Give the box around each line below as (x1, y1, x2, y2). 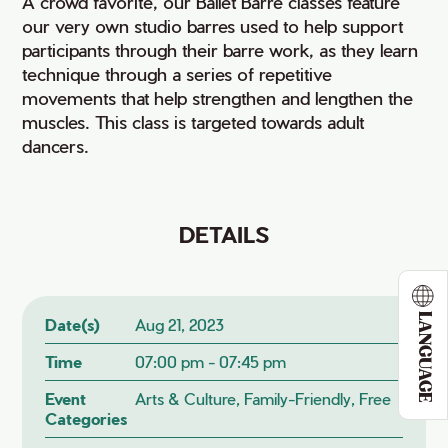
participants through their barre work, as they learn (22, 39, 419, 61)
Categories (45, 409, 128, 429)
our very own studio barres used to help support (22, 15, 404, 37)
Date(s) (45, 315, 101, 335)
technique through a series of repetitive (22, 63, 333, 85)
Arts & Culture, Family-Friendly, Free (134, 389, 391, 409)
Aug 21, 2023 (134, 315, 224, 335)
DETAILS (179, 221, 269, 248)
